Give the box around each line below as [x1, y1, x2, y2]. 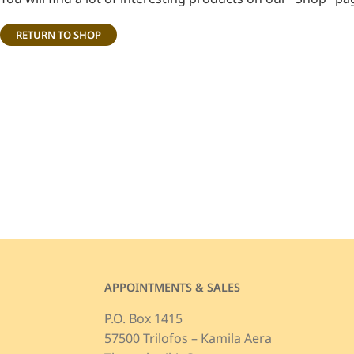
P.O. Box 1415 [104, 310, 183, 328]
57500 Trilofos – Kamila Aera [104, 330, 272, 348]
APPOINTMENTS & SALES [104, 280, 240, 296]
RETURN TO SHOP [16, 28, 101, 42]
